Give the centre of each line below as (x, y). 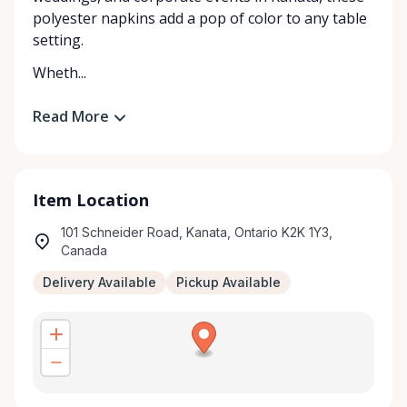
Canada (84, 250)
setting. (58, 40)
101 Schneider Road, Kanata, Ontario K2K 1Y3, (197, 232)
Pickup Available (228, 282)
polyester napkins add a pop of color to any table (200, 18)
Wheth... (60, 73)
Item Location (91, 199)
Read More (71, 116)
